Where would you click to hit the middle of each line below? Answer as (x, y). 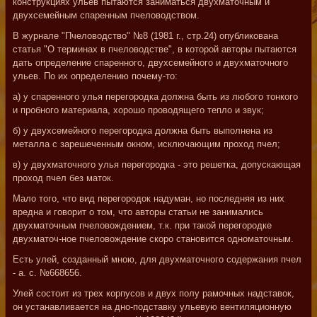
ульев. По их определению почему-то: (95, 76)
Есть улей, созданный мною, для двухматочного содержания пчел (157, 259)
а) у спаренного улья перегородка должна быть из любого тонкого (155, 97)
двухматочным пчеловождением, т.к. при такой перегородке (142, 225)
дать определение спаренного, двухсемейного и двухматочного (150, 63)
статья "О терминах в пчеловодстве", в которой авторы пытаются (155, 49)
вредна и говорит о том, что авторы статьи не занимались (138, 212)
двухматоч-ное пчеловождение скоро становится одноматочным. (153, 239)
